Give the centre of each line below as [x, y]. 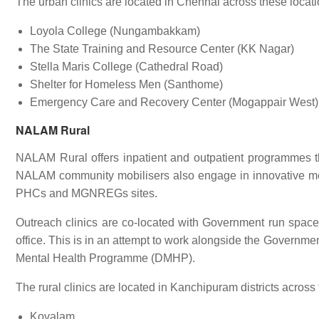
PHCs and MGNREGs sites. [87, 193]
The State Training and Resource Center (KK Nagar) [162, 49]
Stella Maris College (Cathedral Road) [126, 67]
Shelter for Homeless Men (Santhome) [126, 84]
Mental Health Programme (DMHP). [105, 258]
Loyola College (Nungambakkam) [115, 31]
